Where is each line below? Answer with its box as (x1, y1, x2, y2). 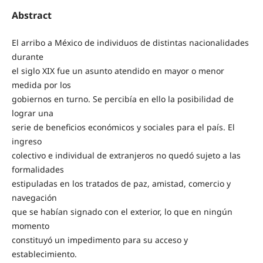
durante (11, 51, 43, 62)
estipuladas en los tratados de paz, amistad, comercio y (11, 178, 231, 189)
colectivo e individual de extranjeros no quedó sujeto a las (11, 150, 241, 161)
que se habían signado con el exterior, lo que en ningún (11, 206, 232, 217)
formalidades (11, 164, 64, 175)
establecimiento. (11, 248, 77, 259)
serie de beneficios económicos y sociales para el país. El (11, 122, 235, 133)
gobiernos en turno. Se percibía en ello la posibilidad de (11, 93, 234, 104)
